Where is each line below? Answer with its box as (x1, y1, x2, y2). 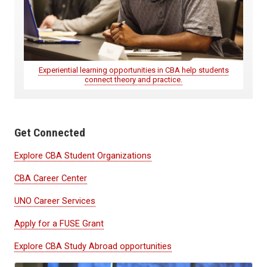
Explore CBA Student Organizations (14, 150, 151, 161)
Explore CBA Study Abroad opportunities (14, 240, 172, 252)
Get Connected (14, 125, 85, 139)
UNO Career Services (14, 195, 95, 206)
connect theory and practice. (85, 74, 182, 84)
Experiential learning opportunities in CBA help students (38, 65, 229, 74)
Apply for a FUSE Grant (14, 218, 104, 229)
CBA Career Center (14, 172, 87, 184)
